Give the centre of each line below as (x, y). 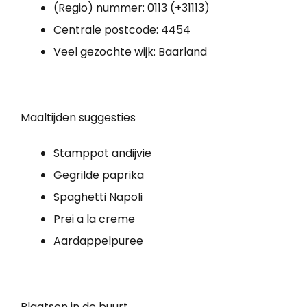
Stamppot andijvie (102, 153)
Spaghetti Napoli (98, 197)
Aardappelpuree (98, 241)
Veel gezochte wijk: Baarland (130, 51)
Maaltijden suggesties (78, 117)
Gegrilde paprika (99, 175)
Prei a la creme (94, 219)
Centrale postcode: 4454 (122, 29)
